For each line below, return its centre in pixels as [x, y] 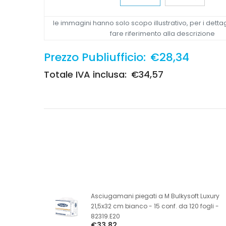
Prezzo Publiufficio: [95, 57]
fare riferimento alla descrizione [162, 33]
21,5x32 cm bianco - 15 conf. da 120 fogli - [155, 206]
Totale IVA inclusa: [85, 74]
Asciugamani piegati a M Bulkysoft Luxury [155, 196]
